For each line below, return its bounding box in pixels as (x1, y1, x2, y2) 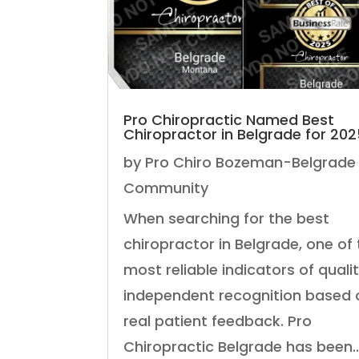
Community (123, 177, 209, 198)
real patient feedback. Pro (123, 310, 313, 331)
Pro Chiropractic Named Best (123, 109, 335, 130)
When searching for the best (123, 208, 330, 228)
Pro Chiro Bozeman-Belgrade (145, 151, 357, 172)
